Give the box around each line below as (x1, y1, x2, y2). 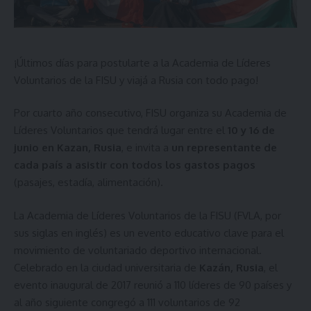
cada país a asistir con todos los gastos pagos (14, 158, 255, 171)
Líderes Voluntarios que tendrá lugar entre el (14, 124, 228, 137)
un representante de (171, 141, 277, 154)
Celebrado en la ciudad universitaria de (14, 260, 199, 274)
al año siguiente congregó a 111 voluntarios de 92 (14, 295, 240, 309)
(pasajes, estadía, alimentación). (14, 176, 163, 189)
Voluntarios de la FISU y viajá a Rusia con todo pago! (14, 73, 258, 87)
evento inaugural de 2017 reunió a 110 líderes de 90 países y (14, 278, 292, 292)
